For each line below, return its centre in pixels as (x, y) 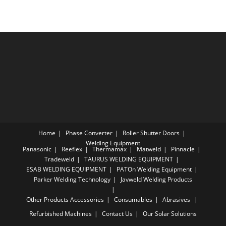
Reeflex (72, 149)
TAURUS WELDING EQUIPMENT (129, 159)
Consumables (133, 200)
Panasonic (37, 149)
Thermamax (109, 149)
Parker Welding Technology (72, 179)
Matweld (149, 149)
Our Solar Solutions (170, 214)
